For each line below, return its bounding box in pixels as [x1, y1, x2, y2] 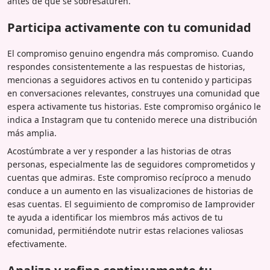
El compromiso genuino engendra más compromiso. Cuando [7, 47, 253, 59]
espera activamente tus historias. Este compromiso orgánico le [7, 100, 261, 112]
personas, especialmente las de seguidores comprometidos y [7, 158, 255, 170]
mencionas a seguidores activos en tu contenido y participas [7, 74, 252, 86]
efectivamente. [7, 237, 67, 250]
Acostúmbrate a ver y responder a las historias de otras [7, 145, 231, 157]
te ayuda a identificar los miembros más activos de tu [7, 211, 223, 223]
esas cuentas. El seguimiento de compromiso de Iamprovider [7, 198, 255, 210]
